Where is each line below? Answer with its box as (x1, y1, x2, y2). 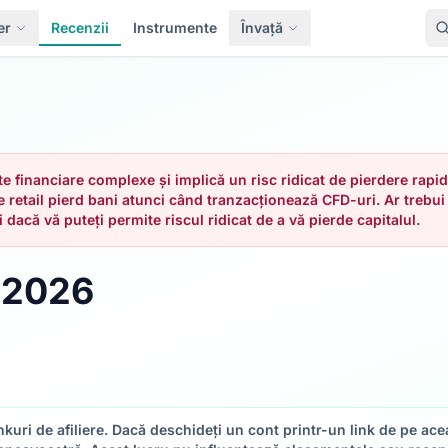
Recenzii (51, 19, 110, 36)
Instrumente (133, 19, 218, 36)
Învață (241, 19, 284, 36)
